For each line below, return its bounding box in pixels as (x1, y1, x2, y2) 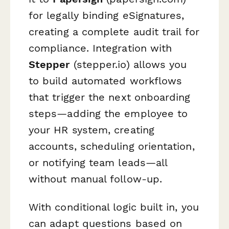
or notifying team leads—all (29, 156, 168, 169)
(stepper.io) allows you (70, 58, 187, 71)
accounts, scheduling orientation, (29, 140, 195, 152)
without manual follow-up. (29, 172, 163, 185)
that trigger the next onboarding (29, 90, 191, 103)
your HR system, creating (29, 123, 154, 136)
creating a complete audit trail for (29, 25, 199, 38)
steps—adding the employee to (29, 107, 188, 120)
